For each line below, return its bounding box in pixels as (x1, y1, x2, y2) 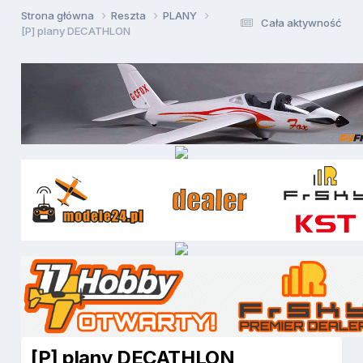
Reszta (111, 8, 149, 22)
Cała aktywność (260, 16, 342, 30)
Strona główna (21, 8, 97, 22)
